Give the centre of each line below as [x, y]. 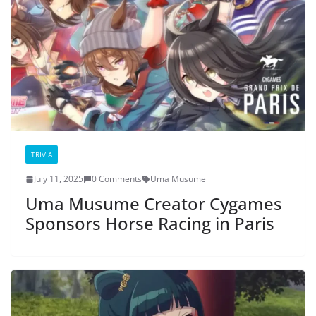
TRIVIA [42, 155]
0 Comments [117, 179]
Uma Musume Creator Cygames [154, 204]
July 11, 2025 [59, 179]
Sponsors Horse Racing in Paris [150, 224]
